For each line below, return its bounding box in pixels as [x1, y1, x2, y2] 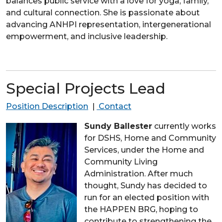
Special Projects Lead [6, 79, 166, 98]
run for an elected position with [84, 192, 209, 202]
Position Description [6, 101, 88, 111]
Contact [97, 101, 131, 111]
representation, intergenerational [79, 19, 211, 29]
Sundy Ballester [84, 121, 152, 131]
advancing [6, 19, 50, 29]
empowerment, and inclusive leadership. [6, 31, 167, 41]
